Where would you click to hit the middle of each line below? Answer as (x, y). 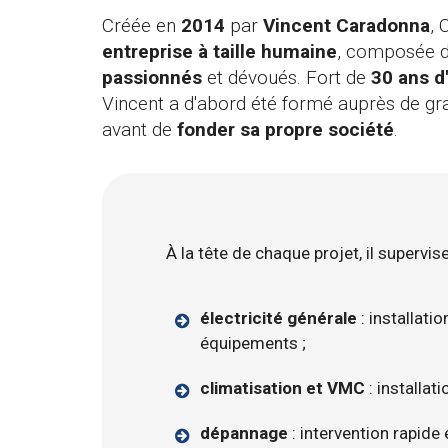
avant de (139, 130)
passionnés (152, 78)
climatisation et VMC (283, 388)
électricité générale (279, 318)
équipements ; (253, 343)
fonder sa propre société (285, 130)
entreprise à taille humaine (219, 52)
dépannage (244, 433)
